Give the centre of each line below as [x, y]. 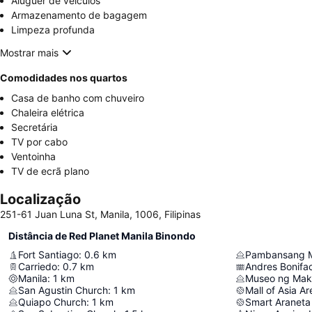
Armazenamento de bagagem [79, 15]
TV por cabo [39, 142]
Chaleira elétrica [48, 113]
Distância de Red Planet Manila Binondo [102, 236]
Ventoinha [33, 157]
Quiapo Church [52, 302]
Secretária [34, 127]
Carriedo [38, 267]
